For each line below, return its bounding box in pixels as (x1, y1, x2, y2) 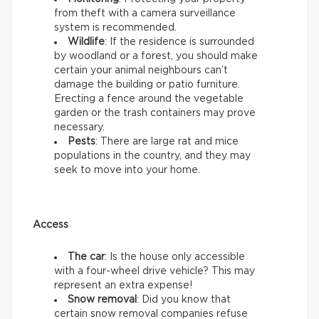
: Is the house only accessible (105, 252, 245, 263)
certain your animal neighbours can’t (54, 66, 228, 76)
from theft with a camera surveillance (54, 9, 236, 19)
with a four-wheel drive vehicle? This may (54, 266, 255, 277)
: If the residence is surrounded (105, 37, 254, 48)
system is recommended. (54, 23, 177, 33)
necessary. (54, 122, 105, 133)
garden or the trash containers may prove (54, 108, 256, 119)
